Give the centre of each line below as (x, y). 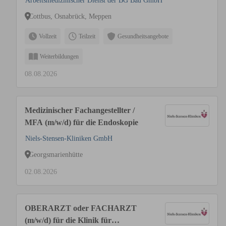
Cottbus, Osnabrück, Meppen (70, 16)
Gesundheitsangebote (143, 36)
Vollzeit (48, 36)
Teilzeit (87, 36)
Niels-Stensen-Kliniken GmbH (69, 138)
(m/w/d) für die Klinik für (68, 220)
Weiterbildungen (59, 56)
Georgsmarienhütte (56, 154)
